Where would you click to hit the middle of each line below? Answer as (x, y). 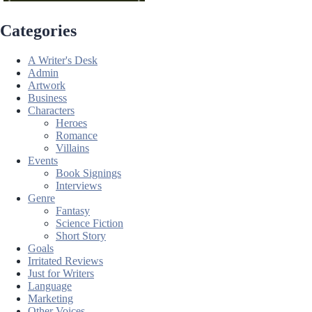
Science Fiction (89, 223)
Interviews (79, 185)
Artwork (47, 85)
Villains (72, 148)
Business (47, 97)
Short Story (81, 235)
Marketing (50, 298)
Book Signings (88, 173)
